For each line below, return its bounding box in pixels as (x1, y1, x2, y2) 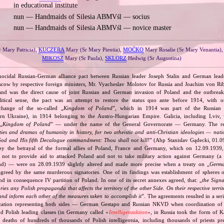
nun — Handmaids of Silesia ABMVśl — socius (13, 12, 149, 20)
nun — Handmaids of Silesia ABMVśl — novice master (13, 24, 171, 32)
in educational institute (13, 1, 77, 9)
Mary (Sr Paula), (63, 54, 105, 61)
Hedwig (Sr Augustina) (126, 54, 182, 61)
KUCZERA (38, 46, 65, 52)
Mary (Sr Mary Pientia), (64, 46, 123, 52)
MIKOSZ (42, 54, 64, 61)
